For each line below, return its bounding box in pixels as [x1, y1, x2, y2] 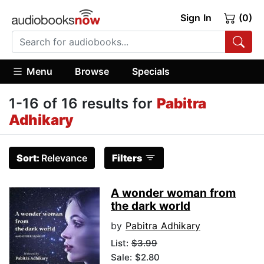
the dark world [111, 199, 190, 213]
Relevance [41, 152, 87, 164]
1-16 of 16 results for [9, 95, 157, 113]
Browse [75, 65, 110, 77]
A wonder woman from [111, 186, 236, 200]
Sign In [180, 12, 212, 24]
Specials [131, 65, 170, 77]
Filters [112, 152, 142, 164]
